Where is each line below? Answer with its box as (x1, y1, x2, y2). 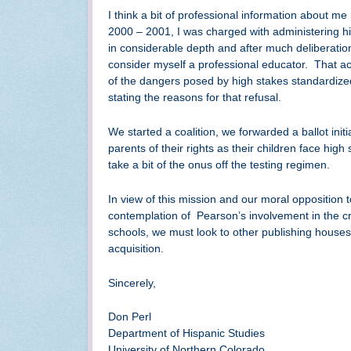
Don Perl (108, 310, 151, 324)
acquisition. (108, 241, 164, 255)
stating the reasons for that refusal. (108, 91, 281, 104)
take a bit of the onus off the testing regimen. (108, 158, 330, 172)
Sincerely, (108, 276, 156, 289)
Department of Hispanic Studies (108, 327, 265, 340)
